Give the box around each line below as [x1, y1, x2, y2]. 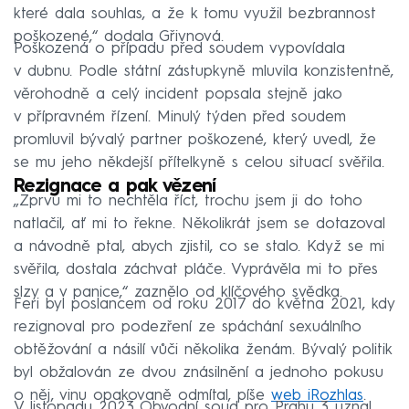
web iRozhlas [271, 387, 363, 404]
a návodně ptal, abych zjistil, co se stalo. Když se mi [14, 238, 384, 255]
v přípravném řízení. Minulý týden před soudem [14, 109, 346, 125]
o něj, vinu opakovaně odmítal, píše [14, 387, 271, 404]
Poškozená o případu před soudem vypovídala [14, 40, 345, 57]
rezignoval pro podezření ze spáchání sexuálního [14, 319, 362, 335]
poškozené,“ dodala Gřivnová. [14, 28, 224, 45]
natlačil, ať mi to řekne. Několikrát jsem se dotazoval [14, 215, 385, 232]
